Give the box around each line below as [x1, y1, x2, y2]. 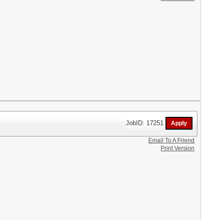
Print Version [161, 144, 195, 152]
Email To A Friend [148, 137, 195, 144]
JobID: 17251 [126, 119, 166, 127]
